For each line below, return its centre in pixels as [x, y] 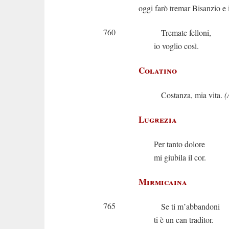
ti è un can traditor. [184, 220]
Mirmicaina [163, 182]
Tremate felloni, [182, 32]
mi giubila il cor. [180, 157]
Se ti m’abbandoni [187, 206]
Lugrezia [158, 119]
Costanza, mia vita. [189, 95]
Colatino [158, 70]
